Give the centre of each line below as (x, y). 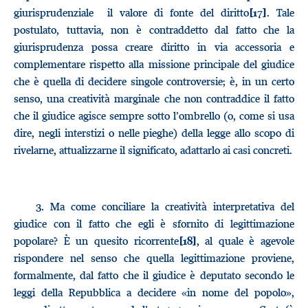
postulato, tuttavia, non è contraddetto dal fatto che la (154, 30)
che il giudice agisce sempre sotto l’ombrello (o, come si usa (154, 115)
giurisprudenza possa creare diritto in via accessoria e (154, 47)
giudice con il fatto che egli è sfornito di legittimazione (154, 223)
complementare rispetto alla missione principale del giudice (154, 64)
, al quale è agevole (245, 241)
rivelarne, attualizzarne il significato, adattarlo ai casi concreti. (153, 150)
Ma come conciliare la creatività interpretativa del (169, 206)
